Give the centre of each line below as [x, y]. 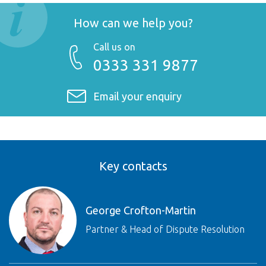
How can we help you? [133, 23]
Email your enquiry [137, 96]
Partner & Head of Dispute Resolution [165, 229]
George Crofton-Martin [141, 210]
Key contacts [133, 166]
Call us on [114, 47]
